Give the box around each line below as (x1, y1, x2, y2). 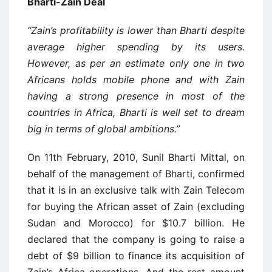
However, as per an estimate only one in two (27, 56, 245, 69)
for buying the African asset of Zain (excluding (27, 200, 245, 212)
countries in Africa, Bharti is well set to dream (27, 106, 245, 118)
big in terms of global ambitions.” (27, 122, 180, 135)
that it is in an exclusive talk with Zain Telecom (27, 183, 245, 196)
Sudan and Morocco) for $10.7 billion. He (27, 216, 245, 229)
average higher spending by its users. (27, 40, 245, 53)
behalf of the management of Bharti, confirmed (27, 167, 245, 180)
